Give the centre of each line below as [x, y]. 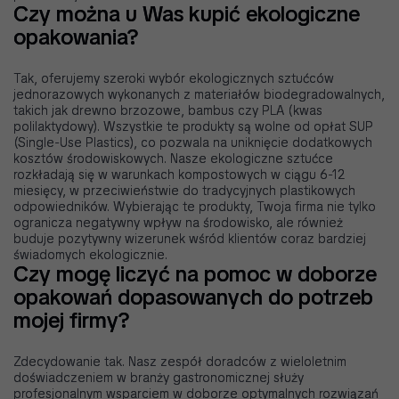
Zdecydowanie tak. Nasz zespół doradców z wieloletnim [180, 362]
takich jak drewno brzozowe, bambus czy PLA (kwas [168, 111]
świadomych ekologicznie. [90, 255]
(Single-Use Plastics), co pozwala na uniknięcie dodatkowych [193, 143]
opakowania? [76, 37]
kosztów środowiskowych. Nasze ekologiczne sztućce [173, 159]
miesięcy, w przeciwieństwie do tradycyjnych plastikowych [184, 191]
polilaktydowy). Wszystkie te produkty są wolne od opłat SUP [193, 127]
